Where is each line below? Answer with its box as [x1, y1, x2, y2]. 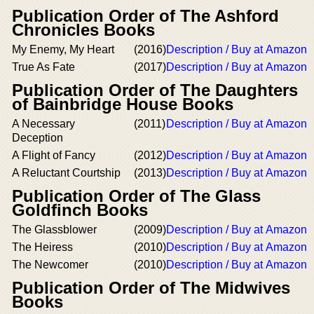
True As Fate [12, 61, 75, 73]
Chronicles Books [12, 20, 155, 39]
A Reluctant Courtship [12, 167, 121, 179]
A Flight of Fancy [12, 149, 95, 161]
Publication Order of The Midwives [12, 278, 290, 297]
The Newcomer [12, 259, 88, 271]
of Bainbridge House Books [12, 95, 233, 114]
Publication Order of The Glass [12, 186, 261, 205]
